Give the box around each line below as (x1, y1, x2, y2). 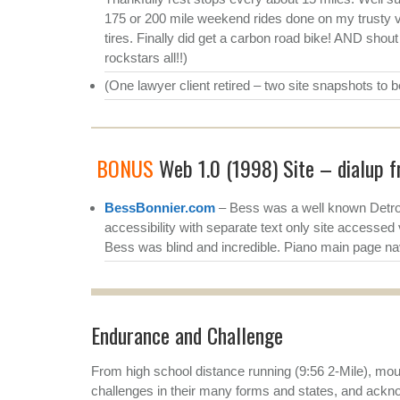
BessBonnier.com (104, 199, 215, 215)
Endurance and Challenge (91, 318, 283, 351)
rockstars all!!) (104, 49, 187, 65)
